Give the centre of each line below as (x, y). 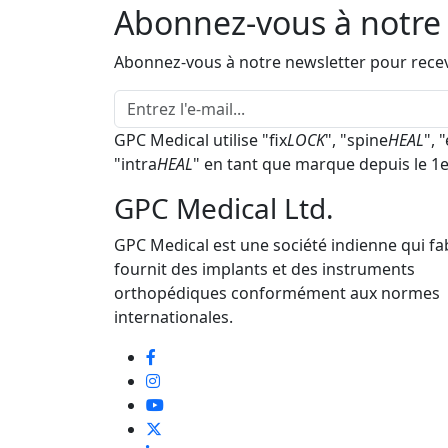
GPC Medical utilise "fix (200, 140)
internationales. (173, 317)
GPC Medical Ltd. (224, 208)
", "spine (356, 140)
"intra (135, 164)
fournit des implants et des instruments (264, 269)
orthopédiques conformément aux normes (277, 293)
